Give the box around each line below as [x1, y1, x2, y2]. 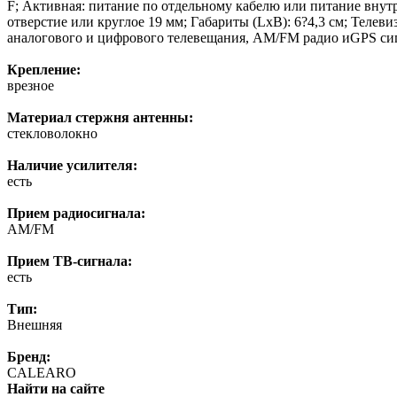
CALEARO [7, 365, 76, 381]
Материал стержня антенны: [7, 110, 193, 126]
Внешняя [7, 317, 62, 333]
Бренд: [7, 349, 51, 365]
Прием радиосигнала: [7, 206, 145, 222]
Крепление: [7, 62, 81, 78]
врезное [7, 78, 54, 94]
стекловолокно [7, 126, 97, 142]
